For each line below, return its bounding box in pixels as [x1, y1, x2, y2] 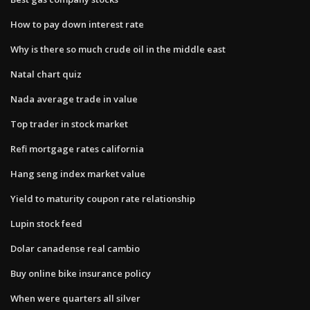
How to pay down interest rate [10, 17, 144, 30]
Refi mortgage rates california [10, 142, 144, 155]
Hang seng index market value [10, 167, 145, 180]
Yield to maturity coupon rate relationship [10, 192, 195, 205]
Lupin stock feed [10, 217, 82, 230]
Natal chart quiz [10, 67, 82, 80]
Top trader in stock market [10, 117, 128, 130]
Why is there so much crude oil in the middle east [10, 42, 226, 55]
